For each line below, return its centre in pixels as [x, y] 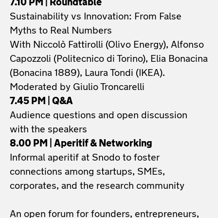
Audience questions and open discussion [99, 116]
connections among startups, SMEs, [87, 172]
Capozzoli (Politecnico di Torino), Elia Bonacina [109, 59]
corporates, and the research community [97, 186]
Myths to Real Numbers [61, 31]
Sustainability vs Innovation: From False [96, 17]
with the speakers [48, 130]
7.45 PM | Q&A [41, 102]
